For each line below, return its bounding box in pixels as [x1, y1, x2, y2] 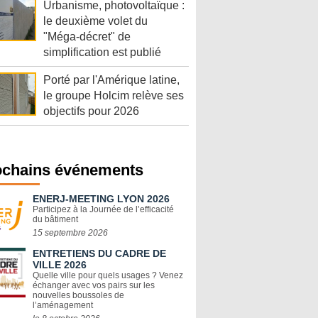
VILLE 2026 [33, 259, 87, 271]
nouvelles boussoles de [33, 290, 124, 301]
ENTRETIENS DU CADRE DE [33, 248, 166, 260]
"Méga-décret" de [43, 31, 131, 43]
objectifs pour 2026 [43, 105, 139, 118]
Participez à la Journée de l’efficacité [33, 204, 174, 215]
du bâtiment [33, 214, 78, 225]
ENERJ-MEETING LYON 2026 [33, 193, 170, 205]
